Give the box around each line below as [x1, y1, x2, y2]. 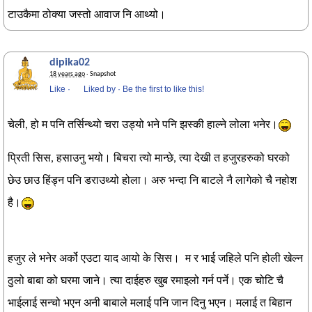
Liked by [84, 84, 116, 94]
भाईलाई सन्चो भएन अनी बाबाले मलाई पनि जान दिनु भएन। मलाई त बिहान [8, 298, 292, 309]
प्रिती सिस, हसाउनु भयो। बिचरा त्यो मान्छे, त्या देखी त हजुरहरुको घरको [8, 153, 290, 164]
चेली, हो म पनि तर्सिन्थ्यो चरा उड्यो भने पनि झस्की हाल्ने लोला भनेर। [8, 120, 278, 131]
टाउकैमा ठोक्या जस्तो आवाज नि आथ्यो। [8, 10, 166, 21]
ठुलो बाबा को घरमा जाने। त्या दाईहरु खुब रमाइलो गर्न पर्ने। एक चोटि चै [8, 276, 283, 287]
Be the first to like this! [123, 84, 204, 94]
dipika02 [49, 57, 90, 68]
